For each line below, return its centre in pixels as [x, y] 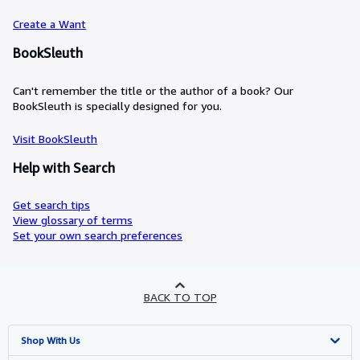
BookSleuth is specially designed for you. [117, 105]
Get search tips [51, 205]
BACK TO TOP [180, 297]
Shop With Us [51, 341]
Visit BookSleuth [55, 138]
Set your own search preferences [98, 235]
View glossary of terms [73, 220]
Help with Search [64, 168]
